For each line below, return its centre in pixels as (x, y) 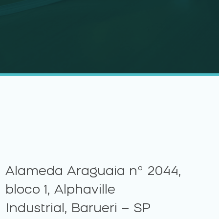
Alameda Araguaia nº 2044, (94, 172)
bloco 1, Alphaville (61, 191)
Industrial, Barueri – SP (82, 209)
